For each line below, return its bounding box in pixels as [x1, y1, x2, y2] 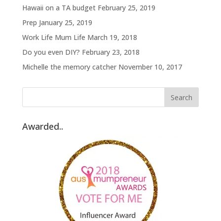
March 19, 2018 [87, 33, 137, 42]
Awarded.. [22, 120, 63, 133]
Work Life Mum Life [22, 33, 85, 42]
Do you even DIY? [22, 47, 80, 57]
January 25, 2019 [38, 18, 92, 28]
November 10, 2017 [118, 62, 182, 72]
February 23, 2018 [81, 47, 140, 57]
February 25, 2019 [97, 3, 155, 13]
